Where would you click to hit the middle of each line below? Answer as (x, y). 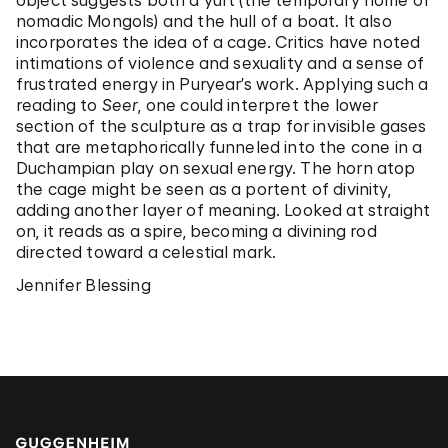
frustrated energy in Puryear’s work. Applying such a (222, 84)
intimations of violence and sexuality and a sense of (220, 63)
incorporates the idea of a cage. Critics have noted (218, 42)
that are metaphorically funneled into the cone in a (219, 147)
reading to (59, 105)
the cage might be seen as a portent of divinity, (203, 189)
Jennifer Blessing (83, 285)
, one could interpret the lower (258, 105)
